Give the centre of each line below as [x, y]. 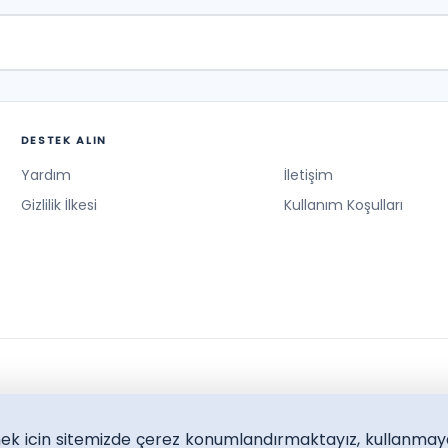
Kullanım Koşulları [343, 205]
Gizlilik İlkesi [58, 205]
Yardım [45, 175]
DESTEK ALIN [63, 140]
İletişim [308, 175]
